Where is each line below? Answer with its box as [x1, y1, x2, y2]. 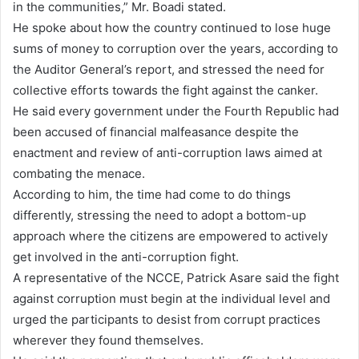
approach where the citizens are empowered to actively [13, 228, 328, 244]
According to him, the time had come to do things [13, 186, 291, 202]
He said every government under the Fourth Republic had [13, 103, 339, 119]
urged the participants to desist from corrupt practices [13, 311, 321, 327]
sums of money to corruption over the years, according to [13, 40, 338, 56]
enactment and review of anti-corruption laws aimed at [13, 144, 322, 160]
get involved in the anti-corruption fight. [13, 248, 239, 264]
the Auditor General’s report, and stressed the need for [13, 61, 325, 77]
